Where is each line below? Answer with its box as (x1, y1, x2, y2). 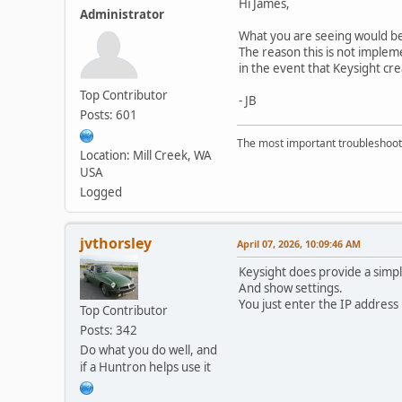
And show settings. (239, 279, 343, 296)
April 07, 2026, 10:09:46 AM (237, 236, 361, 250)
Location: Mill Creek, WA (80, 146, 212, 163)
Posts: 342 (80, 321, 137, 338)
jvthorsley (80, 232, 152, 253)
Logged (80, 183, 122, 200)
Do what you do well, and (80, 341, 217, 358)
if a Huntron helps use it (80, 358, 211, 375)
